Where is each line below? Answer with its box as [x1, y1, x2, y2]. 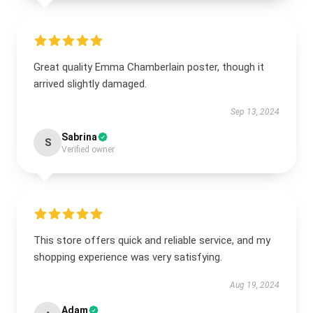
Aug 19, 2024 [230, 280, 279, 290]
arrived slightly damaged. [34, 78, 147, 90]
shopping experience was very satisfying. [34, 251, 222, 263]
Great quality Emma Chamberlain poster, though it [34, 61, 264, 73]
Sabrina [61, 131, 97, 143]
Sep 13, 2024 [231, 107, 279, 117]
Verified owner [61, 145, 115, 154]
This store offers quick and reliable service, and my [34, 234, 270, 247]
